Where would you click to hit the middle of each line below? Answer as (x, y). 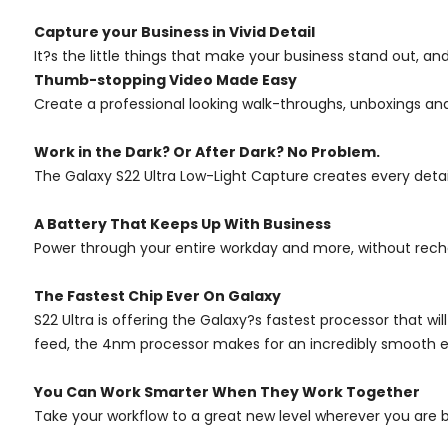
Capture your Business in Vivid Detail (174, 31)
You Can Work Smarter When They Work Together (227, 391)
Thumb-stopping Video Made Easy (165, 79)
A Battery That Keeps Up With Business (182, 223)
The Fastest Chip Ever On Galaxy (157, 295)
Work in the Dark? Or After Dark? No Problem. (207, 151)
